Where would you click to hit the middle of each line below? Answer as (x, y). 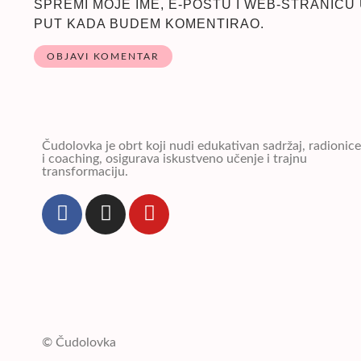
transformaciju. (85, 171)
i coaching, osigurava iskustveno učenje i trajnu (174, 158)
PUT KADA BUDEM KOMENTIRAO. (149, 24)
